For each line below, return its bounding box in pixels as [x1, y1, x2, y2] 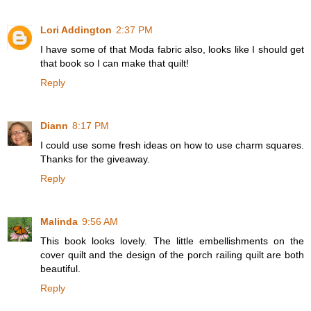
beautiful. [40, 262, 81, 274]
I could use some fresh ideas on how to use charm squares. [40, 139, 304, 151]
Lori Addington [40, 24, 112, 35]
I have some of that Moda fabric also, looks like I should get [40, 43, 304, 55]
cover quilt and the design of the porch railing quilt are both [40, 249, 304, 260]
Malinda [40, 215, 78, 227]
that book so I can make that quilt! [40, 57, 189, 69]
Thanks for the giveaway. [40, 153, 150, 165]
